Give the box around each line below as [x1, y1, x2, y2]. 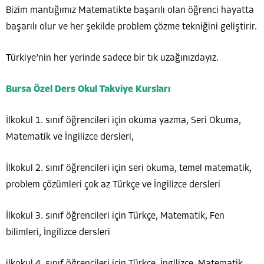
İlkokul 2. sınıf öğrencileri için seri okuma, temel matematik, [6, 163, 252, 173]
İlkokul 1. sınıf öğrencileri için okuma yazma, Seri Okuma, [6, 115, 241, 126]
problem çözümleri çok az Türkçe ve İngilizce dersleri [6, 180, 220, 190]
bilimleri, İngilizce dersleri [6, 227, 110, 237]
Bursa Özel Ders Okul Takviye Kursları [6, 84, 170, 94]
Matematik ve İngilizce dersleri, [6, 132, 134, 142]
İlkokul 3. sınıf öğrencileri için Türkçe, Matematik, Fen [6, 211, 225, 221]
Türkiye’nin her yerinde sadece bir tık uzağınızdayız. [6, 53, 219, 63]
